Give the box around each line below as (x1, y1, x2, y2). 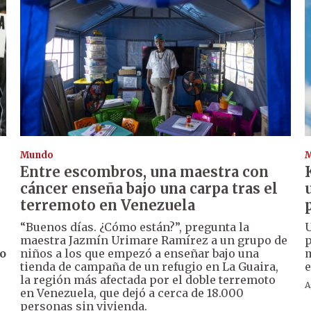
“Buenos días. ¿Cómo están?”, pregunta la (20, 220, 250, 235)
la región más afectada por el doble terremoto (20, 273, 276, 287)
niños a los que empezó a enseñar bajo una (20, 246, 260, 261)
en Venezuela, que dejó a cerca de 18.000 (20, 286, 244, 301)
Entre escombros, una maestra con (20, 163, 269, 181)
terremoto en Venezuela (20, 196, 196, 215)
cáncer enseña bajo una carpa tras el (20, 180, 278, 198)
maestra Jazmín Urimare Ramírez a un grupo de (20, 233, 288, 248)
